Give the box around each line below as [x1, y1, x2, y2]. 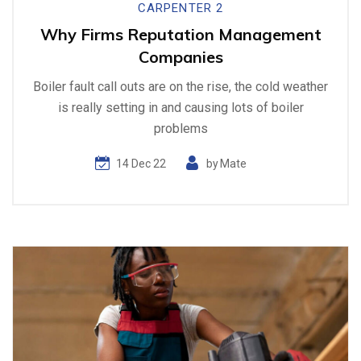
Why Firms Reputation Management [39, 23, 322, 44]
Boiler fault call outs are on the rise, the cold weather [33, 78, 328, 94]
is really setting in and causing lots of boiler [57, 99, 304, 115]
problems [153, 120, 208, 136]
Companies [138, 46, 223, 67]
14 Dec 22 [116, 157, 166, 171]
